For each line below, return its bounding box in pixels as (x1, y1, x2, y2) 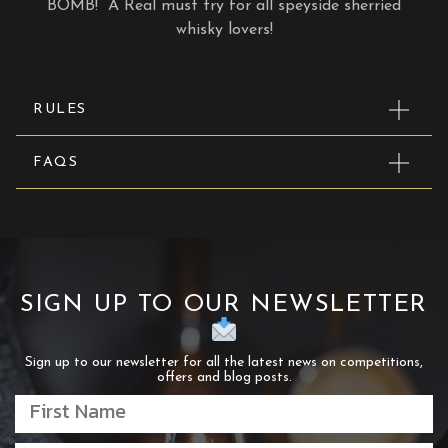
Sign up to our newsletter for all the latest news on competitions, (25, 354, 423, 370)
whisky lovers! (175, 21, 273, 38)
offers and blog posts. (156, 369, 292, 385)
